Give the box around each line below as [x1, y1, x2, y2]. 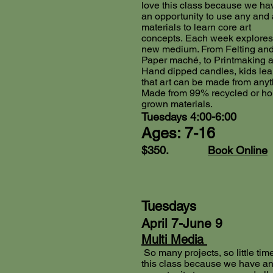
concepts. [141, 32, 185, 44]
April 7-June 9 [141, 216, 222, 232]
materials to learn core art [141, 21, 251, 34]
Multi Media [141, 232, 207, 247]
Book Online [208, 144, 268, 157]
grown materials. [141, 98, 213, 110]
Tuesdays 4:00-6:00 [141, 110, 236, 124]
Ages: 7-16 [141, 124, 215, 143]
